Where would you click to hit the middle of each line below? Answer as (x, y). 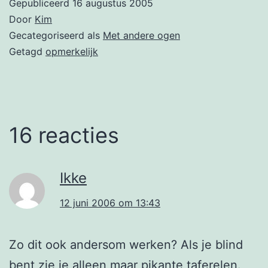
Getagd (27, 51)
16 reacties (64, 135)
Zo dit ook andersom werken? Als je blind (126, 244)
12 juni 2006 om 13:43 (110, 202)
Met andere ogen (141, 35)
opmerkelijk (72, 51)
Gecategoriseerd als (56, 35)
